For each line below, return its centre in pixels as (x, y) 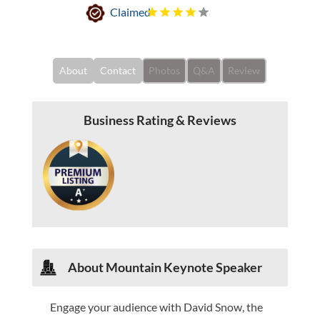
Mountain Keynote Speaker (184, 267)
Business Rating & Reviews (160, 120)
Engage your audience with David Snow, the (156, 307)
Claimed (130, 11)
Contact (118, 70)
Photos (165, 70)
